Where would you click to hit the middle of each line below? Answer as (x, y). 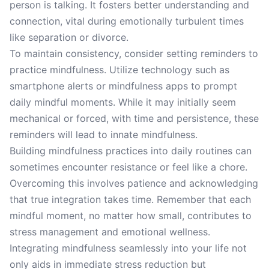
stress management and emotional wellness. (110, 232)
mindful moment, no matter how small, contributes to (131, 216)
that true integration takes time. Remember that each (130, 199)
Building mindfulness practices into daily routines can (131, 151)
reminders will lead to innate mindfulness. (104, 134)
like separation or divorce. (69, 37)
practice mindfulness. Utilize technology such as (119, 70)
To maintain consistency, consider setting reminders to (134, 53)
